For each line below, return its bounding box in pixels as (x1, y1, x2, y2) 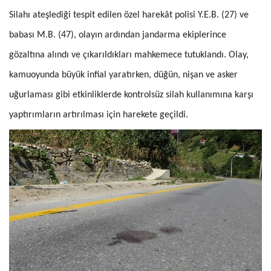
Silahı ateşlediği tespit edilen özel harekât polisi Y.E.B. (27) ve (9, 10, 249, 21)
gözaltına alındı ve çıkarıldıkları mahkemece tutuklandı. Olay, (9, 50, 249, 60)
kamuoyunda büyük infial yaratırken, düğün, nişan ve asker (9, 70, 238, 80)
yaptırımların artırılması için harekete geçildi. (9, 110, 188, 120)
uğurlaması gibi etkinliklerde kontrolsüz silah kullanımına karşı (9, 90, 253, 100)
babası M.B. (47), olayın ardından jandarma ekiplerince (9, 30, 226, 41)
